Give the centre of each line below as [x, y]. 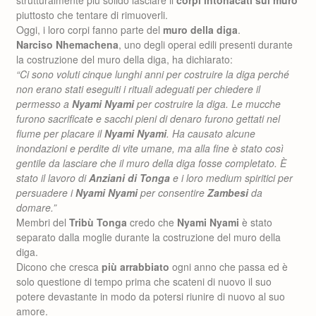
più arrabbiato [135, 267]
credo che [152, 222]
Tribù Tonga [98, 222]
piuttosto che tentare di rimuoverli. [92, 15]
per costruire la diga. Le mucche [207, 104]
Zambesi [229, 193]
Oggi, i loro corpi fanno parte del [90, 30]
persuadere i [46, 193]
